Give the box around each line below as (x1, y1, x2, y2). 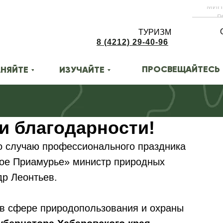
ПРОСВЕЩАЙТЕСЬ (142, 64, 220, 75)
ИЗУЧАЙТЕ (59, 64, 105, 75)
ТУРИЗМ (138, 28, 171, 36)
